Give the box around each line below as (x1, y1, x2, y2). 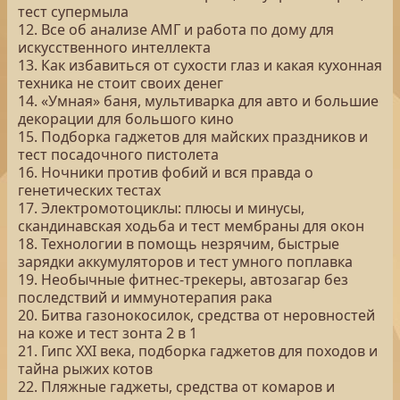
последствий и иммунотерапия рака (18, 287, 272, 307)
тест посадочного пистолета (18, 145, 219, 164)
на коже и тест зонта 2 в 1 (18, 323, 197, 343)
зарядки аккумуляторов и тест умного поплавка (18, 252, 353, 271)
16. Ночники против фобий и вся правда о (18, 162, 313, 182)
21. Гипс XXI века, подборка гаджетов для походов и (18, 341, 378, 361)
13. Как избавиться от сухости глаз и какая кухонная (18, 55, 382, 75)
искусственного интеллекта (18, 37, 211, 57)
